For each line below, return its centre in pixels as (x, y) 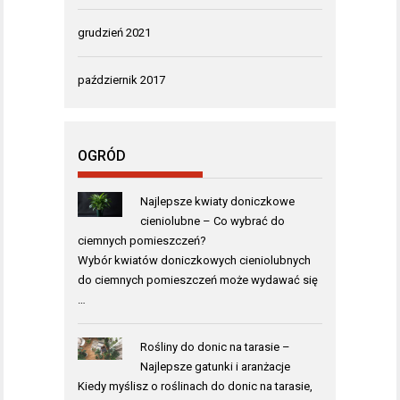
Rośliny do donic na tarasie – (215, 347)
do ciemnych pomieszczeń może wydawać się (198, 280)
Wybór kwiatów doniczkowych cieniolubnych (194, 261)
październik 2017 (121, 80)
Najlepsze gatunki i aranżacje (215, 367)
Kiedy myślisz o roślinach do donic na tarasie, (195, 387)
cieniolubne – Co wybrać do (212, 221)
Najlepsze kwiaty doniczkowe (217, 202)
